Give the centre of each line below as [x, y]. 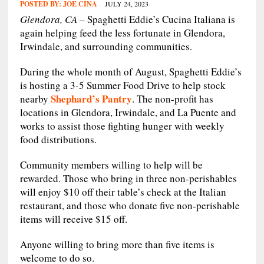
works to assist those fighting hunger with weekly [122, 126]
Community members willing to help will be [111, 164]
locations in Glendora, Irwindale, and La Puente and [128, 112]
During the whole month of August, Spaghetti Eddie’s [131, 71]
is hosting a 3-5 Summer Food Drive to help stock [123, 85]
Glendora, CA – [53, 19]
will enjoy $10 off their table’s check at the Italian [123, 192]
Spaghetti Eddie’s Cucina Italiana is [161, 19]
